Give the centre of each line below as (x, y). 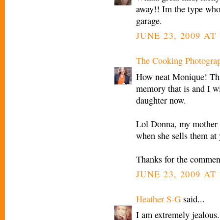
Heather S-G (158, 199)
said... (193, 199)
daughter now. (161, 100)
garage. (149, 21)
